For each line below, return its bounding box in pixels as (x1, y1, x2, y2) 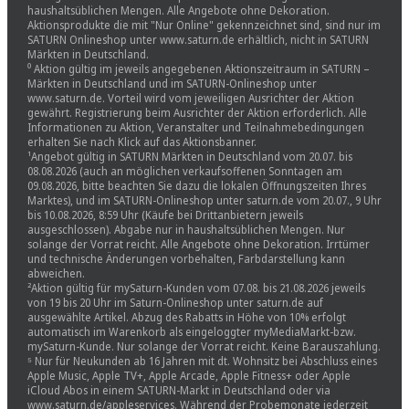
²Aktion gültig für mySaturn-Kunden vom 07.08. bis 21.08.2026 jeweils (26, 279, 365, 296)
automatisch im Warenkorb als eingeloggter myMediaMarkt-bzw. (26, 323, 356, 340)
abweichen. (26, 265, 85, 281)
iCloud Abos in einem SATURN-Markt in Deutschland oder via (26, 382, 330, 398)
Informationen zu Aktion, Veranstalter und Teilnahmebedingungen (26, 119, 364, 135)
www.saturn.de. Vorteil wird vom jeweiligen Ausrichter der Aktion (26, 89, 354, 106)
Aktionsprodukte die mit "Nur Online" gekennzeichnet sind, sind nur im (26, 16, 381, 33)
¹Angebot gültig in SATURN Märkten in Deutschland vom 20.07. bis (26, 148, 352, 164)
